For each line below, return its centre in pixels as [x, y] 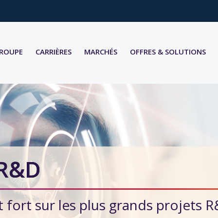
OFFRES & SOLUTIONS [168, 52]
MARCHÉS [101, 52]
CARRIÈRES [54, 52]
